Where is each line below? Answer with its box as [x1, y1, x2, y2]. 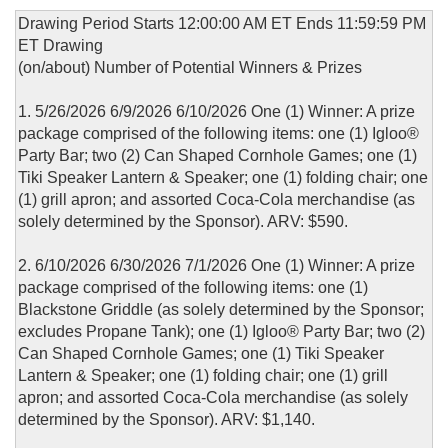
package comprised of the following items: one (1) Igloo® [18, 125, 419, 143]
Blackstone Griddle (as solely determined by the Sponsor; [18, 301, 424, 319]
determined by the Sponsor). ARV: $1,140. [18, 411, 315, 429]
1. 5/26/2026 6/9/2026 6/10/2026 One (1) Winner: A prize [18, 103, 415, 121]
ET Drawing [18, 37, 103, 55]
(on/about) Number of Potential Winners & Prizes [18, 59, 362, 77]
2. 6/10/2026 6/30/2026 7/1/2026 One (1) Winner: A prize [18, 257, 415, 275]
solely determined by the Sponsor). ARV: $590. [18, 213, 348, 231]
